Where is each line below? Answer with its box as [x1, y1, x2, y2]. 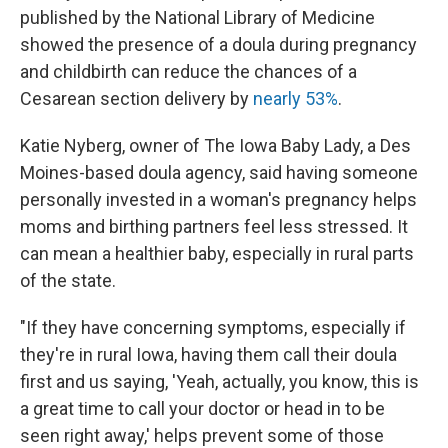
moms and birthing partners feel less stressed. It [20, 215, 408, 237]
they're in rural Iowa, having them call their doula [20, 343, 397, 365]
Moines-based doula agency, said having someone [20, 161, 418, 183]
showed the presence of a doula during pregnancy [20, 33, 417, 55]
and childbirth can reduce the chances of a [20, 60, 357, 82]
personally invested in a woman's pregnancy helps [20, 188, 417, 210]
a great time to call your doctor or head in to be [20, 397, 385, 419]
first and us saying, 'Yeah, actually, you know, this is [20, 370, 419, 392]
